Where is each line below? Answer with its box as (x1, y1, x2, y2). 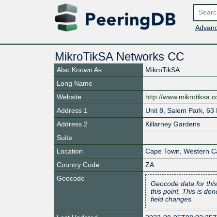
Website (57, 93, 81, 101)
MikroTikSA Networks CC (54, 49, 184, 63)
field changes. (151, 195, 194, 203)
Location (57, 147, 83, 155)
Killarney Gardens (145, 120, 201, 128)
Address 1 (57, 106, 88, 114)
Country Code (57, 160, 99, 169)
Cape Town (145, 147, 180, 155)
